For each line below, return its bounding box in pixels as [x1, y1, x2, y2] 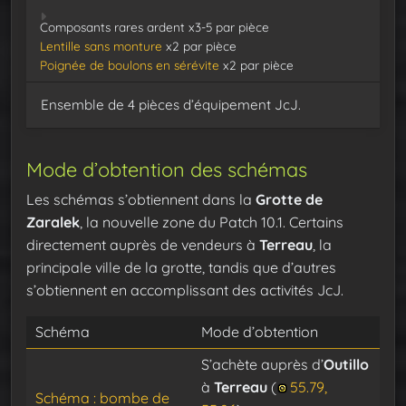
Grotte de [256, 190, 323, 209]
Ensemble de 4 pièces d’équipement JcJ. [41, 96, 301, 114]
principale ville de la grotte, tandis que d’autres [26, 258, 336, 277]
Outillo [324, 355, 369, 374]
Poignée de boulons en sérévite [40, 57, 219, 73]
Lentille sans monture [40, 38, 162, 54]
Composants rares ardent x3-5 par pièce [40, 19, 269, 35]
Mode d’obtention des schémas [26, 157, 307, 182]
